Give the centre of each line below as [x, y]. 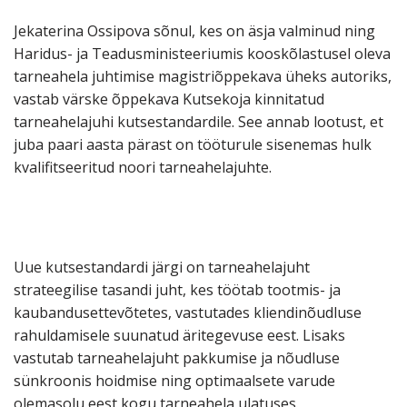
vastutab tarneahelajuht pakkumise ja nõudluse [177, 358]
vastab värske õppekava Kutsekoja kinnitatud [169, 99]
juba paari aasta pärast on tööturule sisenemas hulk [193, 145]
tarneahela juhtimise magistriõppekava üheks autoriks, [203, 77]
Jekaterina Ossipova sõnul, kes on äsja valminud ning [194, 31]
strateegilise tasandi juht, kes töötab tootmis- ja [177, 290]
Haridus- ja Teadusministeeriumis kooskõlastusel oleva [202, 54]
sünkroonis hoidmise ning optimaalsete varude [174, 381]
